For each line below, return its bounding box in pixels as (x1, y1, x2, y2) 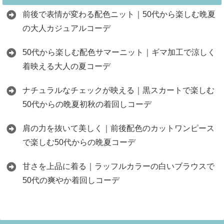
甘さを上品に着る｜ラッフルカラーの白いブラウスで (22, 162, 214, 171)
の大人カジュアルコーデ (22, 24, 110, 33)
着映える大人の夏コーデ (22, 62, 110, 71)
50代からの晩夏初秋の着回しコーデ (22, 100, 151, 109)
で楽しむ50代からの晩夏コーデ (22, 138, 135, 147)
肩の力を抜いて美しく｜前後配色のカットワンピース (22, 124, 214, 133)
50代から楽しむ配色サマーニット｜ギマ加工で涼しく (22, 48, 215, 57)
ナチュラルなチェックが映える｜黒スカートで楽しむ (22, 86, 214, 95)
